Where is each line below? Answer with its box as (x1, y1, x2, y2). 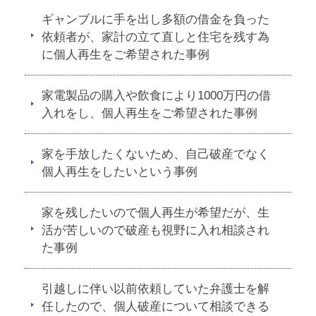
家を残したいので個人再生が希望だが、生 (42, 206, 269, 219)
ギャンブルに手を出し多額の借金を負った (42, 13, 269, 26)
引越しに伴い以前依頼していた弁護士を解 (42, 282, 269, 296)
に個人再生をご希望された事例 (42, 48, 209, 61)
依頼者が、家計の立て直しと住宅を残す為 (42, 30, 269, 44)
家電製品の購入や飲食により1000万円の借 (42, 89, 271, 102)
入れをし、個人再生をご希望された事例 (42, 107, 257, 120)
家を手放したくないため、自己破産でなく (42, 147, 269, 161)
